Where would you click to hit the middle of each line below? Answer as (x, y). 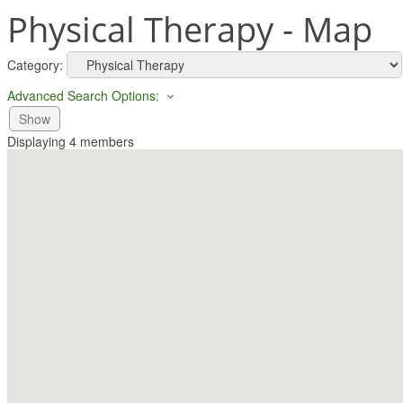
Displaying (38, 142)
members (105, 142)
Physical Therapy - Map (190, 29)
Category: (35, 65)
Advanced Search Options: (83, 95)
